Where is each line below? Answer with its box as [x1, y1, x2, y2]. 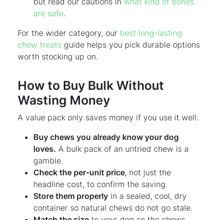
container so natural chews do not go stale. [33, 202, 192, 213]
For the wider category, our [18, 27, 120, 38]
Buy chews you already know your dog [33, 132, 179, 142]
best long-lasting [120, 27, 182, 38]
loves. [33, 143, 56, 154]
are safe [33, 8, 63, 18]
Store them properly [33, 191, 108, 201]
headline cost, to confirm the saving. [33, 179, 167, 189]
